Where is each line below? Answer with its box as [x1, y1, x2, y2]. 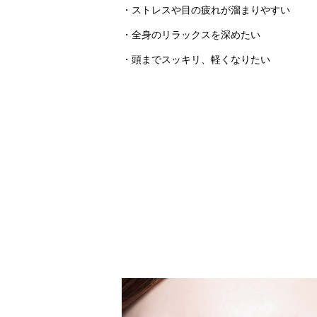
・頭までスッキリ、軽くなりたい [122, 54, 270, 65]
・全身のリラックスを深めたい [122, 30, 260, 40]
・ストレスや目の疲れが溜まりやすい [122, 5, 290, 16]
